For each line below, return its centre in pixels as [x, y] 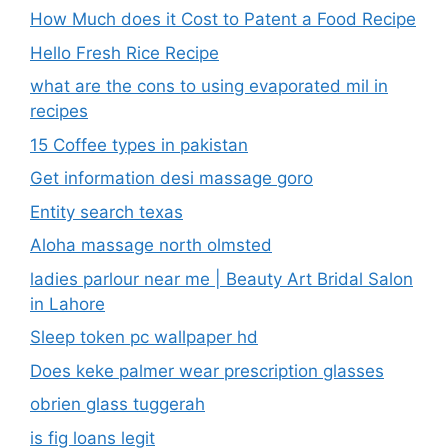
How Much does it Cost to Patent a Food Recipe [223, 19]
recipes [59, 111]
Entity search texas [106, 211]
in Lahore [67, 303]
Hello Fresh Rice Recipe [124, 52]
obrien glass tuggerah [117, 404]
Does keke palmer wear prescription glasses [207, 370]
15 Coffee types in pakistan [139, 144]
